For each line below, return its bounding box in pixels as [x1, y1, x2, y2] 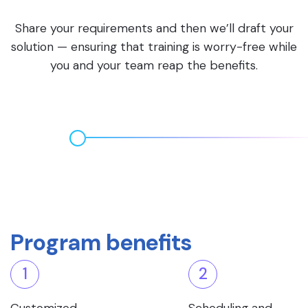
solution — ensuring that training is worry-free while [11, 38, 297, 55]
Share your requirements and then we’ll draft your [14, 20, 294, 36]
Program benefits [10, 228, 192, 257]
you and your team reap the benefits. [50, 57, 258, 74]
